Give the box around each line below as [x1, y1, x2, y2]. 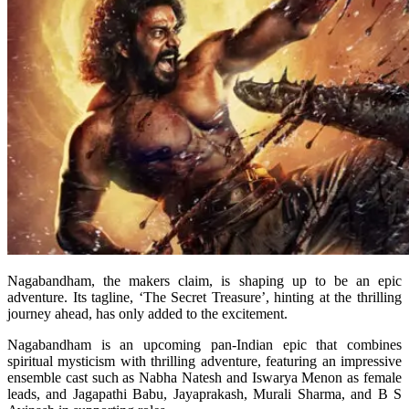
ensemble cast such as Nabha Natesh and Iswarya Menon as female [7, 369, 402, 385]
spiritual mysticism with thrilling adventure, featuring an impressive [7, 352, 402, 369]
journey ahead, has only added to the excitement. [7, 305, 288, 321]
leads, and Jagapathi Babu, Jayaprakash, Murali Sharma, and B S [7, 385, 402, 402]
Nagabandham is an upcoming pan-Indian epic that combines [7, 336, 402, 352]
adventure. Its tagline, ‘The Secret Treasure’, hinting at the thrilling [7, 288, 402, 305]
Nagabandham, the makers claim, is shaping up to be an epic [7, 272, 402, 288]
